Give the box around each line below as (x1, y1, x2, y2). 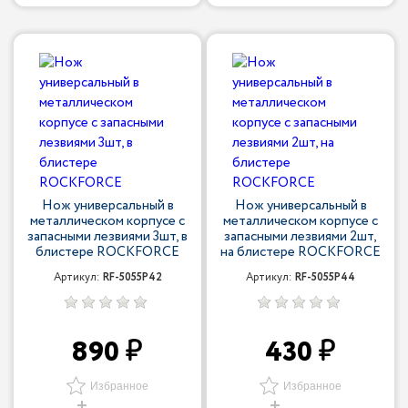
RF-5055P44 (295, 270, 355, 285)
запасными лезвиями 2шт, (224, 227, 377, 247)
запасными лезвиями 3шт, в (27, 227, 188, 247)
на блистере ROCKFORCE (220, 242, 381, 262)
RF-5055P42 (102, 270, 162, 285)
